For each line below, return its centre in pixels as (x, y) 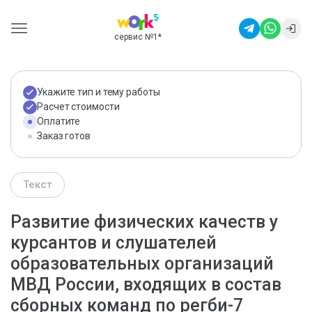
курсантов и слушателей (114, 243)
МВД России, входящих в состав (146, 284)
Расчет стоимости (78, 107)
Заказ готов (64, 136)
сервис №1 (136, 37)
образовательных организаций (142, 264)
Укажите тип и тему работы (99, 92)
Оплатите (59, 121)
